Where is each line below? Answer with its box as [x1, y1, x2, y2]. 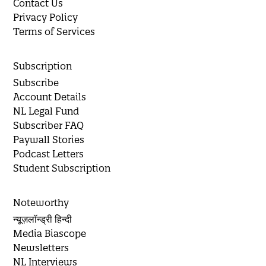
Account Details [13, 91, 87, 103]
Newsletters [13, 242, 69, 254]
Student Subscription [13, 162, 111, 175]
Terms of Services [13, 26, 96, 38]
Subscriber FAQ [13, 119, 84, 132]
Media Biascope [13, 227, 87, 240]
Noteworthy [13, 197, 69, 209]
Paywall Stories [13, 134, 85, 146]
